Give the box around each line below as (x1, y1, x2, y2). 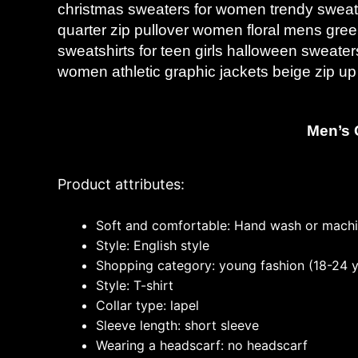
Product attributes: (58, 176, 185, 193)
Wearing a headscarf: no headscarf (96, 336, 308, 353)
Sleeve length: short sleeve (96, 316, 259, 333)
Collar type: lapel (96, 296, 199, 313)
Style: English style (96, 237, 209, 253)
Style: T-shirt (96, 276, 173, 293)
